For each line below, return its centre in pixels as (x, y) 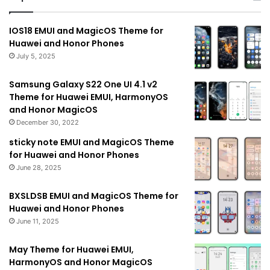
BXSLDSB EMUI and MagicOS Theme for (94, 196)
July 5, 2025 (36, 56)
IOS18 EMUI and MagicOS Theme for (86, 31)
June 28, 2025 (39, 168)
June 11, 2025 (38, 221)
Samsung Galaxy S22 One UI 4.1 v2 (83, 85)
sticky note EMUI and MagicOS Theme (92, 143)
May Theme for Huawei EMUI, (71, 250)
